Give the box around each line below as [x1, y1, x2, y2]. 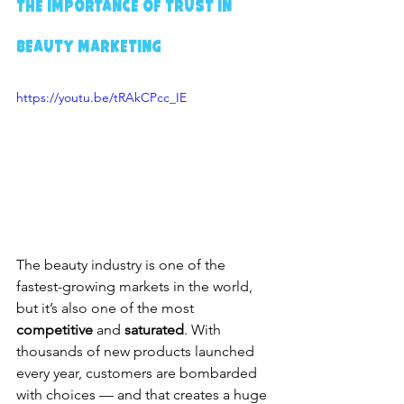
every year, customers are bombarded [16, 363, 261, 381]
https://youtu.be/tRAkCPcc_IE [16, 88, 187, 106]
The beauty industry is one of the [16, 255, 229, 273]
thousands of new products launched [16, 342, 258, 360]
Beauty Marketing [16, 34, 161, 57]
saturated [124, 320, 184, 338]
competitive [16, 320, 93, 338]
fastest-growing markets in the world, [16, 277, 256, 295]
